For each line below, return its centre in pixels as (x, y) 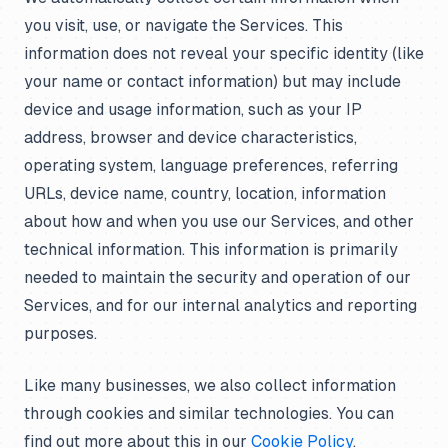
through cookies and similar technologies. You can (209, 413)
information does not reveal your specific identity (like (224, 53)
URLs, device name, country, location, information (205, 193)
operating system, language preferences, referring (211, 165)
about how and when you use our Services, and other (219, 221)
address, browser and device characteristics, (190, 137)
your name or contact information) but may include (212, 81)
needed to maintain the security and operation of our (217, 277)
